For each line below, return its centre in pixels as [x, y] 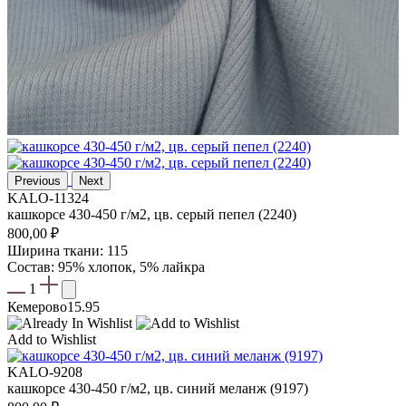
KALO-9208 [45, 372]
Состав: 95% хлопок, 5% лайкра [106, 267]
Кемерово [37, 307]
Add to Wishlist [52, 340]
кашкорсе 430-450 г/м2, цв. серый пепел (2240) [152, 215]
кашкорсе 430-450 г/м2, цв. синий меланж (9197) [158, 389]
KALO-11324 [48, 198]
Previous [38, 181]
